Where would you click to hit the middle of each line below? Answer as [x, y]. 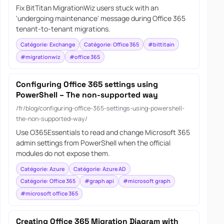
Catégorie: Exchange [47, 44]
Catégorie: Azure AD [99, 168]
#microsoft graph [146, 181]
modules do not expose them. [63, 153]
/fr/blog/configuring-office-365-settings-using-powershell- [100, 108]
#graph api [99, 181]
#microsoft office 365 [49, 193]
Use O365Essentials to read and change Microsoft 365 [103, 132]
